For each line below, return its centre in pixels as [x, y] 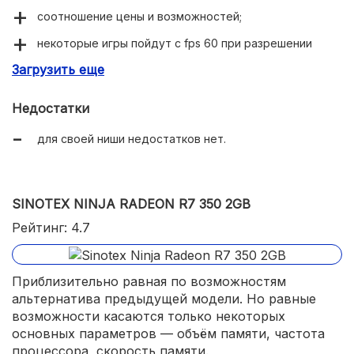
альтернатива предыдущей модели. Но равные [164, 298]
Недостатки [51, 108]
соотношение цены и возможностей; [139, 16]
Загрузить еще [58, 69]
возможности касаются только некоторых [149, 316]
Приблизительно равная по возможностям [149, 281]
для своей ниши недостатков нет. [132, 138]
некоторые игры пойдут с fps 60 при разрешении [175, 43]
